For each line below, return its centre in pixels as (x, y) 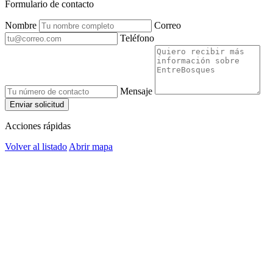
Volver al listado (36, 146)
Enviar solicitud (37, 104)
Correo (168, 25)
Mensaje (136, 91)
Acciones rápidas (38, 126)
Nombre (21, 25)
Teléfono (137, 38)
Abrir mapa (91, 146)
